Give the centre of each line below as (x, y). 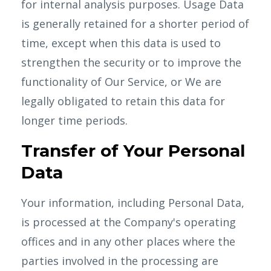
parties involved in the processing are (120, 261)
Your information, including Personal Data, (133, 203)
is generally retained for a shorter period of (135, 24)
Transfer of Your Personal (133, 151)
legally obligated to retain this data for (123, 101)
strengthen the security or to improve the (131, 62)
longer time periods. (74, 120)
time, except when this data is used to (121, 43)
